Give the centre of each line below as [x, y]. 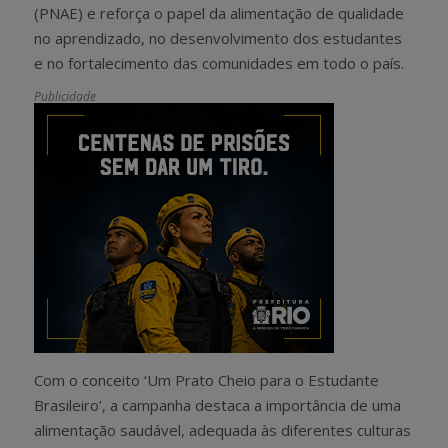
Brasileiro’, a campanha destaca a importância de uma [217, 404]
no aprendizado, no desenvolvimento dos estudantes [218, 37]
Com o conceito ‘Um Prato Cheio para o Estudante [206, 379]
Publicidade [65, 96]
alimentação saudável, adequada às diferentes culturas [222, 429]
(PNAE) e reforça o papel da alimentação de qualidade [219, 12]
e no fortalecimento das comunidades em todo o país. [219, 62]
